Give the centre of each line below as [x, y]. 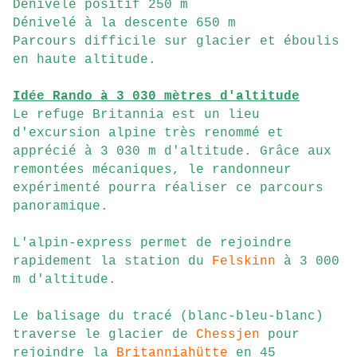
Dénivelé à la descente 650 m [124, 24]
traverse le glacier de [104, 335]
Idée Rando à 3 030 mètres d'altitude [156, 97]
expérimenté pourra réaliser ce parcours [168, 188]
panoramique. [61, 207]
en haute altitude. [84, 60]
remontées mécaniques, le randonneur [152, 170]
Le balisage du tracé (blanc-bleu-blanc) [168, 317]
